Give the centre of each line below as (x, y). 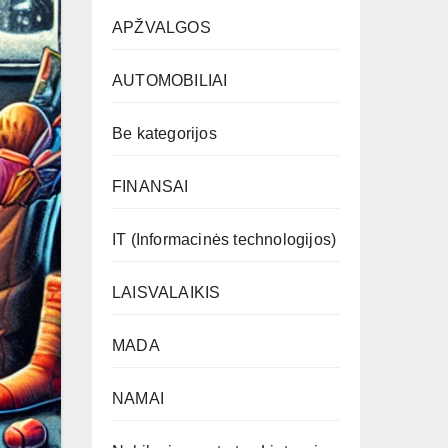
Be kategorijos (164, 133)
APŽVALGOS (161, 27)
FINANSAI (150, 186)
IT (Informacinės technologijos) (224, 239)
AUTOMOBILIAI (170, 80)
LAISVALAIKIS (166, 292)
